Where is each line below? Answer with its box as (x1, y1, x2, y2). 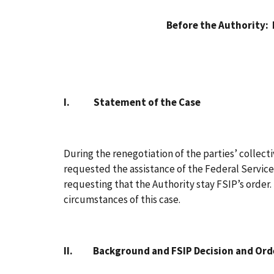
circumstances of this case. (64, 192, 182, 206)
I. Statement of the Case (64, 95, 201, 109)
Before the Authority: (166, 18, 272, 32)
